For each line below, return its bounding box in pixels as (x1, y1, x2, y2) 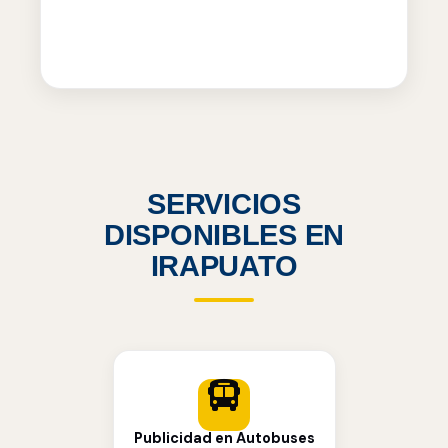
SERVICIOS (147, 188, 301, 221)
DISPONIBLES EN (104, 219, 344, 252)
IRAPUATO (150, 250, 298, 283)
